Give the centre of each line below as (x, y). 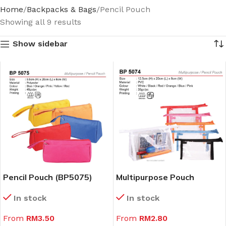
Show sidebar (40, 44)
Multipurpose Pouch (155, 177)
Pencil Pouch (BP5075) (48, 177)
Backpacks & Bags (62, 9)
